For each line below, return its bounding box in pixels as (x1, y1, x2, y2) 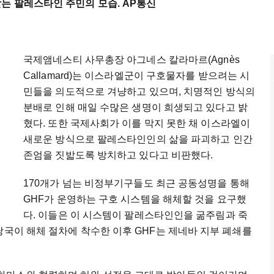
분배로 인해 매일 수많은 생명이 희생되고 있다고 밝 (23, 102, 248, 113)
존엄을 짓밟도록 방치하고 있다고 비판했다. (23, 150, 213, 161)
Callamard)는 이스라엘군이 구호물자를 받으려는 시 (23, 70, 250, 81)
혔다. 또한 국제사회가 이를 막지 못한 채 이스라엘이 (23, 118, 250, 129)
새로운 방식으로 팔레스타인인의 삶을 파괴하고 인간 (23, 134, 253, 145)
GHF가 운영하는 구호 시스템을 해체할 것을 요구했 (23, 194, 246, 205)
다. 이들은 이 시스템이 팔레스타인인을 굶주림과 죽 (23, 210, 248, 221)
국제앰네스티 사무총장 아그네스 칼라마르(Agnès (23, 54, 240, 65)
